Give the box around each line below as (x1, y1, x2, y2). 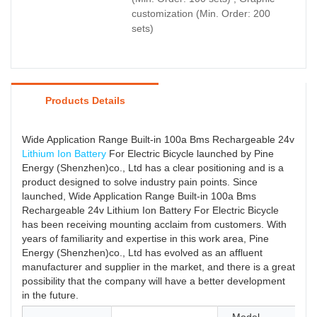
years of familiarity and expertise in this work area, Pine (22, 233, 269, 245)
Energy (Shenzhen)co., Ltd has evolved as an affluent (22, 247, 263, 259)
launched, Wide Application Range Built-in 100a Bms (22, 190, 256, 202)
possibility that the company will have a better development (22, 275, 285, 287)
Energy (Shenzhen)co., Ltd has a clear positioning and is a (22, 162, 284, 174)
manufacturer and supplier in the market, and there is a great (22, 261, 295, 273)
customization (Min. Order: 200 (132, 8, 270, 20)
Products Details (45, 95, 125, 107)
